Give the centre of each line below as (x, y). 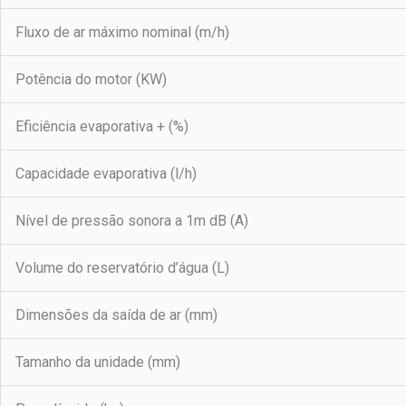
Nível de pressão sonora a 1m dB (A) (132, 221)
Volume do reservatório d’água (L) (122, 268)
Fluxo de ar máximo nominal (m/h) (122, 33)
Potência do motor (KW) (91, 80)
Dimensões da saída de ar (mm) (116, 315)
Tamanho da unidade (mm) (98, 362)
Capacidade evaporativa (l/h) (106, 174)
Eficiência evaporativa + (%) (102, 127)
